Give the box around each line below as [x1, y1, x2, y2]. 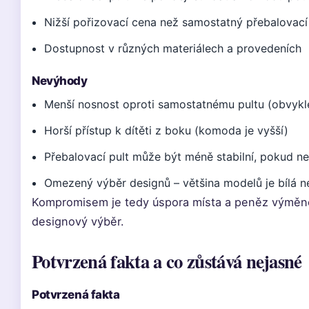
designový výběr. [32, 215, 124, 228]
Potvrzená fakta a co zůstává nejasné [32, 248, 302, 275]
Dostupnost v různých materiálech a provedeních [44, 41, 302, 55]
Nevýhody [32, 74, 88, 88]
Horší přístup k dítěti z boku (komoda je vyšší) [44, 123, 289, 137]
